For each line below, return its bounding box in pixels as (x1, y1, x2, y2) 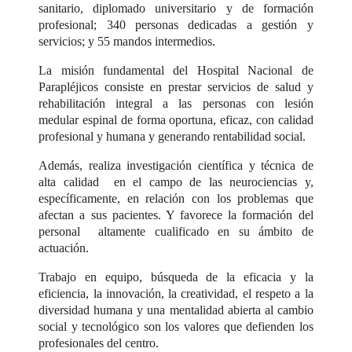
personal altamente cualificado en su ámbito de (38, 224, 313, 238)
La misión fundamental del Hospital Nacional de (38, 63, 313, 77)
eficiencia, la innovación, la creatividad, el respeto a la (38, 286, 313, 300)
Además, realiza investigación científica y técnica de (38, 158, 313, 172)
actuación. (38, 240, 90, 255)
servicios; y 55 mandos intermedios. (38, 34, 216, 48)
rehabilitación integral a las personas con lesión (38, 96, 313, 110)
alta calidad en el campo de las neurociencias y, (38, 174, 313, 189)
